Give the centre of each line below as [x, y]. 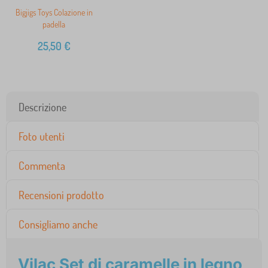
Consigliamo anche [58, 225]
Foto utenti [42, 137]
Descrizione [42, 107]
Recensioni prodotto [61, 195]
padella [54, 25]
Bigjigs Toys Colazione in [54, 13]
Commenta [42, 166]
